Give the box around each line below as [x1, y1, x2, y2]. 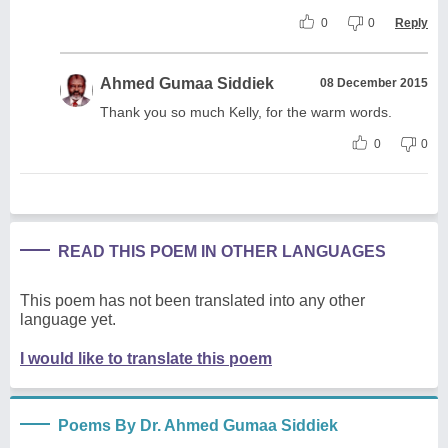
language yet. [20, 310, 116, 328]
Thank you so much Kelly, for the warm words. [100, 103, 392, 120]
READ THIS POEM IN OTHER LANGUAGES [58, 242, 386, 260]
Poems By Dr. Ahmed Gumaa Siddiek [58, 416, 338, 434]
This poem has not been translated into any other [20, 291, 365, 309]
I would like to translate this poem [20, 349, 272, 367]
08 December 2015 [320, 75, 428, 90]
